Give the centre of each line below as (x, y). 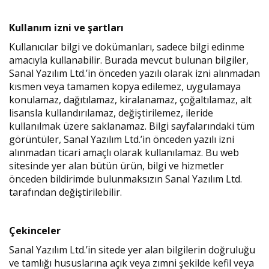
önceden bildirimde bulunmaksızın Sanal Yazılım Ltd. (125, 179)
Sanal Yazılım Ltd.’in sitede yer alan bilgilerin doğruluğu (132, 250)
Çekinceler (35, 231)
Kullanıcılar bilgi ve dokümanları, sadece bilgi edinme (127, 47)
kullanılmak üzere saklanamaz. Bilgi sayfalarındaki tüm (132, 126)
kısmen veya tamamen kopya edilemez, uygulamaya (125, 86)
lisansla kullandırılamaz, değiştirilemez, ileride (111, 113)
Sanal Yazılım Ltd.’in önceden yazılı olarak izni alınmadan (134, 73)
